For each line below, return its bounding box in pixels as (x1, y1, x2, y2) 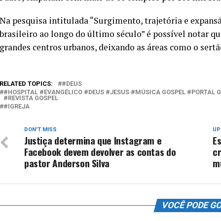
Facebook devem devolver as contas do (24, 145, 176, 159)
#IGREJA (3, 103, 30, 110)
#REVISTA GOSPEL (3, 94, 58, 102)
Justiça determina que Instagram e (24, 133, 162, 147)
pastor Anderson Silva (24, 156, 110, 170)
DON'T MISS (24, 126, 57, 133)
